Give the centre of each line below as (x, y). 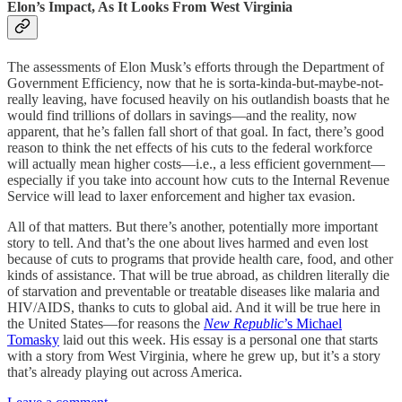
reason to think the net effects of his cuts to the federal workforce (190, 147)
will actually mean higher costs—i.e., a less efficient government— (196, 163)
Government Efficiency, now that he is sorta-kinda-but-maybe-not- (195, 83)
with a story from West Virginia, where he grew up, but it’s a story (194, 355)
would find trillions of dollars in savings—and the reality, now (182, 115)
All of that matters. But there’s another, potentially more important (192, 226)
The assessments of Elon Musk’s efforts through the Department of (196, 66)
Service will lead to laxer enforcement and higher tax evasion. (181, 196)
